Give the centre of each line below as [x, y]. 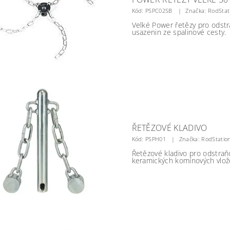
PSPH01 [156, 139]
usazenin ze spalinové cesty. [179, 32]
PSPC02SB [159, 11]
